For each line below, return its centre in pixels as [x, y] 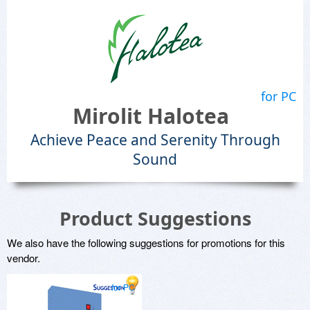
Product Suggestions [155, 218]
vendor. [24, 258]
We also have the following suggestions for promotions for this [146, 243]
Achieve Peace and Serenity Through [155, 140]
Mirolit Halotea [151, 116]
